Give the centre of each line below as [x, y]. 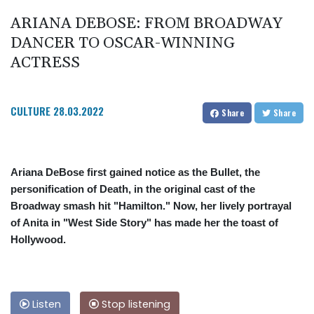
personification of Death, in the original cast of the [133, 189]
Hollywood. [38, 240]
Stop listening [135, 305]
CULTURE [30, 111]
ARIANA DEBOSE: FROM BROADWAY [146, 24]
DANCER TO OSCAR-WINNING [123, 44]
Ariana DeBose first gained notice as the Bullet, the [135, 172]
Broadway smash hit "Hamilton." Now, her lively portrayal [151, 206]
